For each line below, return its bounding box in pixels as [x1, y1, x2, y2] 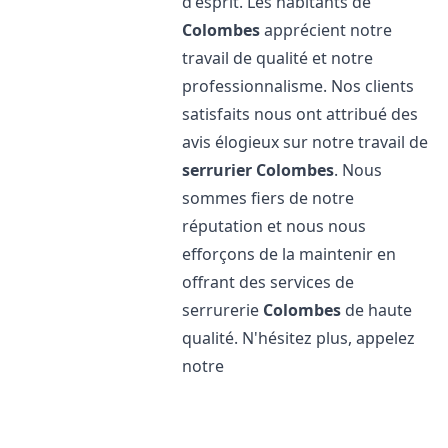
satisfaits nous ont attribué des [182, 103, 419, 125]
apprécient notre [260, 19, 393, 41]
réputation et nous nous [182, 215, 367, 237]
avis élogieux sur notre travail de [182, 131, 429, 153]
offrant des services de [182, 271, 355, 293]
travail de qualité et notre [182, 47, 374, 69]
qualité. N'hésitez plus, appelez [182, 327, 416, 349]
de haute [341, 299, 413, 321]
